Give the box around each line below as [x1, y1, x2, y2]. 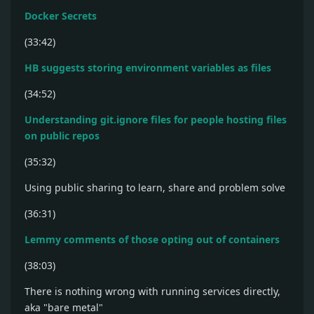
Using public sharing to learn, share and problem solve [25, 181, 285, 194]
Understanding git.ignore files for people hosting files [25, 113, 287, 126]
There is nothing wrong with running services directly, [25, 285, 280, 298]
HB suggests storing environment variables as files [25, 61, 271, 74]
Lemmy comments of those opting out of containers [25, 233, 280, 246]
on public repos [25, 129, 100, 142]
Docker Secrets [25, 9, 97, 22]
